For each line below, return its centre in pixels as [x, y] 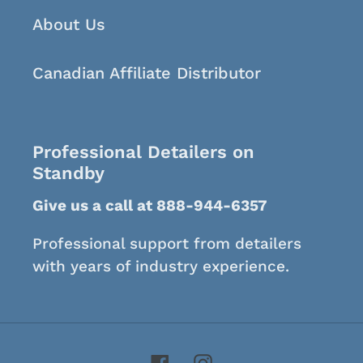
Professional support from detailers [167, 244]
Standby [68, 173]
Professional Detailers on [143, 152]
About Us [69, 25]
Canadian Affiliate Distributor [147, 73]
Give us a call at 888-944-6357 [150, 205]
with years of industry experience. [161, 267]
